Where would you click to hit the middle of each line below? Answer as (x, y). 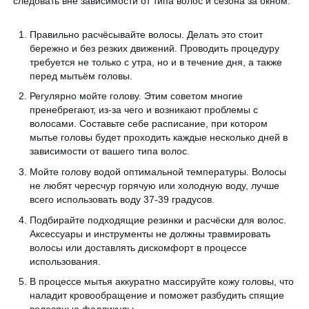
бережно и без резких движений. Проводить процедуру (154, 48)
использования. (65, 261)
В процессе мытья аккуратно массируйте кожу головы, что (162, 282)
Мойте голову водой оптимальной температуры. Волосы (158, 171)
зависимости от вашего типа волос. (110, 151)
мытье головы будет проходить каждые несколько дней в (159, 138)
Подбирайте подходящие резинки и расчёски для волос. (158, 220)
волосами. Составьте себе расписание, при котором (149, 124)
